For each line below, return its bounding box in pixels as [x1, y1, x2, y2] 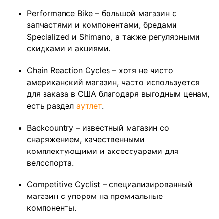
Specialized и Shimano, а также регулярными [27, 31, 200, 42]
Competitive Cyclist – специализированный [27, 179, 193, 190]
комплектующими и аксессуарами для [27, 146, 178, 156]
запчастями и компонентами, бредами [27, 20, 177, 30]
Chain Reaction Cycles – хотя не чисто [27, 65, 173, 75]
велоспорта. [27, 157, 74, 168]
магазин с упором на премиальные [27, 191, 163, 201]
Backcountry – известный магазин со [27, 122, 169, 132]
